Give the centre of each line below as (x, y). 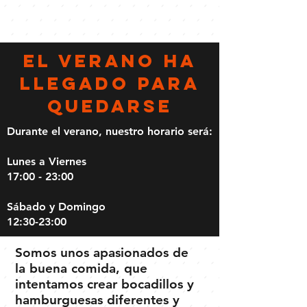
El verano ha (110, 60)
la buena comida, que (81, 268)
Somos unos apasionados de (102, 252)
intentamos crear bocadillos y (105, 284)
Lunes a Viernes (47, 161)
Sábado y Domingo (58, 206)
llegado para (110, 83)
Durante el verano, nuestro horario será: (110, 131)
